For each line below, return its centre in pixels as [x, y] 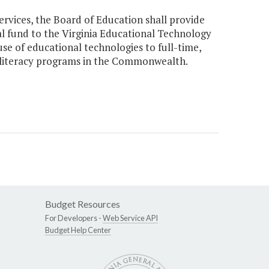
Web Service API [130, 218]
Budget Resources [83, 204]
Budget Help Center [78, 230]
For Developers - [74, 218]
